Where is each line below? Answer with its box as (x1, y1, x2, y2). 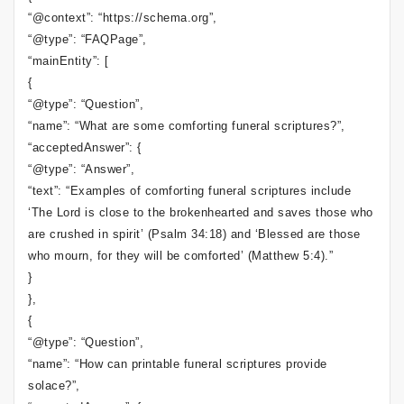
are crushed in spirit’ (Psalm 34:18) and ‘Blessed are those (28, 227, 361, 241)
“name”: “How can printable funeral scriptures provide (28, 357, 327, 371)
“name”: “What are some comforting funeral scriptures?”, (28, 119, 345, 133)
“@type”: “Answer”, (28, 162, 134, 176)
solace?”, (28, 379, 80, 392)
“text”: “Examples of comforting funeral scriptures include (28, 184, 351, 197)
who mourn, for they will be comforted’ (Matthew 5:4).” (28, 249, 333, 262)
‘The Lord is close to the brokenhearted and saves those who (28, 206, 373, 219)
